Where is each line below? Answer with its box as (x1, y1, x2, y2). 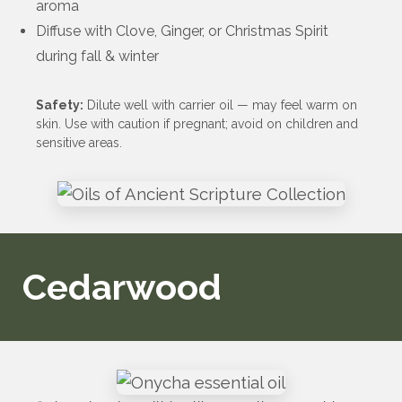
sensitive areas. (36, 135, 122, 151)
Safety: (36, 98, 83, 113)
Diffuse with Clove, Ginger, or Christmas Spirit (36, 22, 328, 40)
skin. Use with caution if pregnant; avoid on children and (36, 117, 358, 132)
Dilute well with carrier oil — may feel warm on (83, 98, 357, 113)
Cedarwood (22, 266, 222, 309)
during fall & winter (36, 48, 159, 66)
